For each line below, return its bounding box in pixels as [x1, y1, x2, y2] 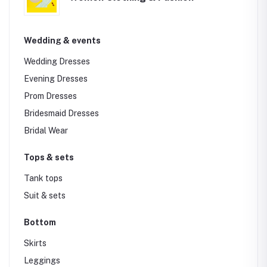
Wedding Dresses [24, 57, 90, 66]
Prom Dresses [24, 91, 77, 101]
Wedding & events [24, 36, 101, 45]
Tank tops [24, 173, 63, 183]
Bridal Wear [24, 126, 68, 135]
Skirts [24, 238, 46, 248]
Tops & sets [24, 153, 74, 162]
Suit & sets [24, 191, 66, 200]
